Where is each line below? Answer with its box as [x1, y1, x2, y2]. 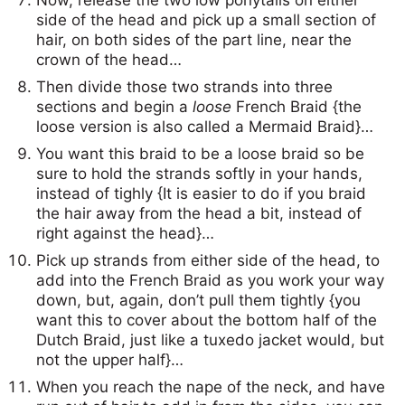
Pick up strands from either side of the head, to [36, 250, 380, 269]
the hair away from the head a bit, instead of [36, 203, 362, 222]
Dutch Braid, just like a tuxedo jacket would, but [36, 330, 384, 349]
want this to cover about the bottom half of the [36, 310, 377, 329]
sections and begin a [36, 97, 193, 116]
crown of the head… [36, 50, 182, 69]
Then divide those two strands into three [36, 77, 333, 96]
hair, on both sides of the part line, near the [36, 30, 352, 49]
